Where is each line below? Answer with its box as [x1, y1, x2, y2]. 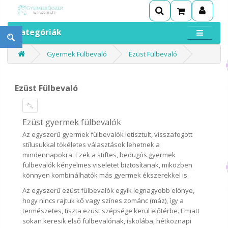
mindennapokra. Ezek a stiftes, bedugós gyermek [22, 150, 176, 159]
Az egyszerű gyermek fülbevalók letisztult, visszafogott [22, 130, 193, 139]
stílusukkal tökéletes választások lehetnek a [22, 140, 160, 149]
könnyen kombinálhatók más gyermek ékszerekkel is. [22, 170, 189, 180]
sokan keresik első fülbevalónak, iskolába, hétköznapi [22, 216, 192, 225]
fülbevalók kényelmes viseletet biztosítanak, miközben [22, 160, 193, 169]
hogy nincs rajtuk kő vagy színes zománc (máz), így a [22, 196, 184, 205]
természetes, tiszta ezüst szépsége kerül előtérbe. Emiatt [22, 206, 200, 215]
